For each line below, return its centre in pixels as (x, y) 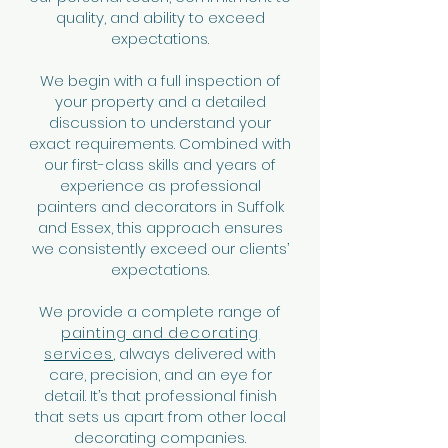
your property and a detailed (160, 101)
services (78, 353)
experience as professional (160, 185)
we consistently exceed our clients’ (160, 248)
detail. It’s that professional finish (160, 395)
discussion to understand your (160, 122)
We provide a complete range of (160, 311)
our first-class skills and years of (160, 164)
